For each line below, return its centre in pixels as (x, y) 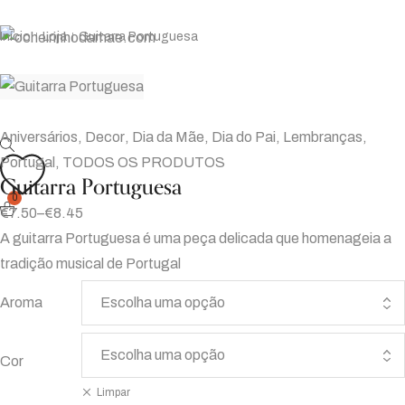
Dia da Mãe (168, 137)
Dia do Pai (244, 137)
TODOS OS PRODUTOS (144, 163)
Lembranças (323, 137)
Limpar (113, 393)
